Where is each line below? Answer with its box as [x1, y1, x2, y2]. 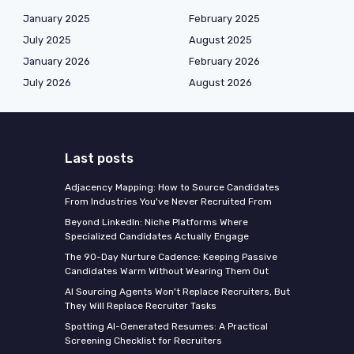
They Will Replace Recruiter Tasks [64, 300, 217, 312]
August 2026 [189, 77, 252, 89]
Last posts [64, 150, 134, 167]
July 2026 [23, 77, 71, 89]
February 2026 [189, 55, 260, 68]
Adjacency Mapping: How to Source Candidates [64, 182, 280, 194]
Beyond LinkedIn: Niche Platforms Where [64, 217, 248, 228]
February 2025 [189, 13, 260, 25]
